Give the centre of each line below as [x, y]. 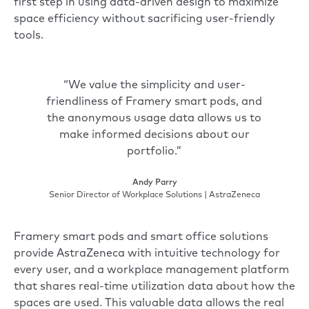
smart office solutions [209, 237]
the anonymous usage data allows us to [154, 118]
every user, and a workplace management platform [151, 270]
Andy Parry [154, 182]
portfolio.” [154, 151]
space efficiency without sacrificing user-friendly [144, 19]
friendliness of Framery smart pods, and [154, 102]
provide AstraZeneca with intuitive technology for [147, 253]
